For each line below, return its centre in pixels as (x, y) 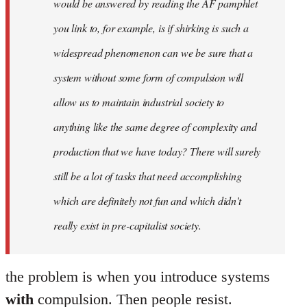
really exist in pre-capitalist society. (127, 225)
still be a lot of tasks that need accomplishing (148, 175)
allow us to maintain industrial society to (139, 101)
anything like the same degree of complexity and (155, 126)
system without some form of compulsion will (149, 77)
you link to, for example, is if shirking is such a (151, 27)
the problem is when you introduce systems (138, 276)
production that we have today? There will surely (157, 151)
